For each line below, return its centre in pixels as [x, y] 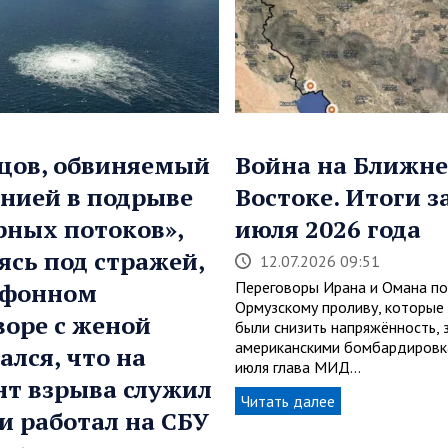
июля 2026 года [327, 229]
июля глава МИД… [297, 367]
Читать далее [287, 401]
